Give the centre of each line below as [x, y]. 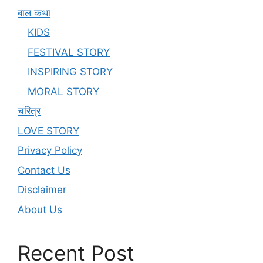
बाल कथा [34, 13]
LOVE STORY [48, 131]
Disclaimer [42, 190]
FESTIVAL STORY [69, 52]
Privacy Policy [50, 151]
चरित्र [29, 111]
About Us [40, 209]
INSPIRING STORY [70, 72]
